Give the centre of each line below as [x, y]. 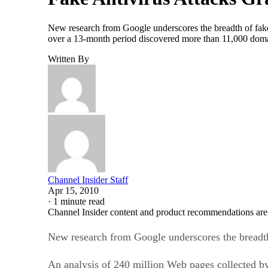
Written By [68, 59]
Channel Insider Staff [88, 179]
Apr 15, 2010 [73, 190]
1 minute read [79, 201]
